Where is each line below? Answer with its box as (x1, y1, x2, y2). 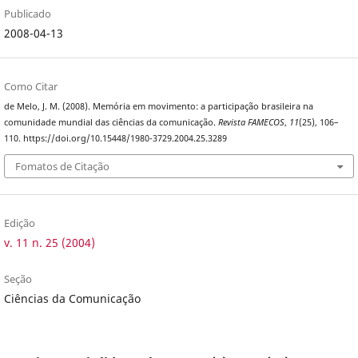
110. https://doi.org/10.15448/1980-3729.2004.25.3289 (3, 132, 227, 144)
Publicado (3, 6, 51, 21)
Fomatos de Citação (14, 159, 109, 174)
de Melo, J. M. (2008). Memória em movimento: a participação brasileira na (3, 100, 313, 112)
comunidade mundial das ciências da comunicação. (3, 116, 218, 128)
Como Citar (3, 78, 58, 93)
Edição (3, 216, 35, 231)
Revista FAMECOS (217, 116, 284, 128)
